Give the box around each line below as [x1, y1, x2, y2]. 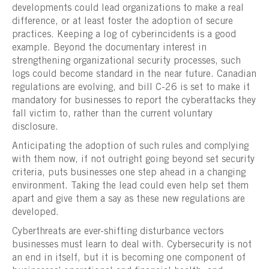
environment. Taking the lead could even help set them [12, 181, 249, 191]
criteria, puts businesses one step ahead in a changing [12, 168, 246, 178]
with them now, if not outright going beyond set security [12, 154, 255, 165]
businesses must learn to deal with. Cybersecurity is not [12, 240, 252, 250]
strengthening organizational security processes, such [12, 56, 241, 66]
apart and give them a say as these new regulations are [12, 194, 245, 204]
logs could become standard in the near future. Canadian [12, 69, 256, 79]
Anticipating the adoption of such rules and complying [12, 141, 249, 151]
